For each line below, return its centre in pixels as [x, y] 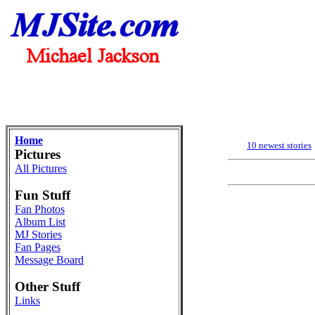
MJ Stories [38, 234]
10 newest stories [279, 145]
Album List [40, 222]
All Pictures [41, 168]
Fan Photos [40, 209]
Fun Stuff [43, 195]
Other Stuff [47, 287]
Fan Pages [38, 247]
